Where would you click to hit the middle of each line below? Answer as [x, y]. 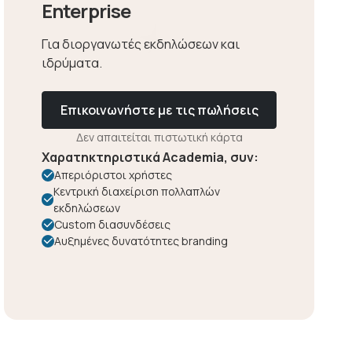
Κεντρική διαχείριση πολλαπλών [137, 192]
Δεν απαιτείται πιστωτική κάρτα [159, 137]
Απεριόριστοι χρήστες [114, 175]
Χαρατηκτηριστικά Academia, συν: [150, 158]
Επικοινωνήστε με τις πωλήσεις [159, 110]
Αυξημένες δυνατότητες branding [141, 241]
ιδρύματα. [72, 63]
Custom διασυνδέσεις [113, 225]
